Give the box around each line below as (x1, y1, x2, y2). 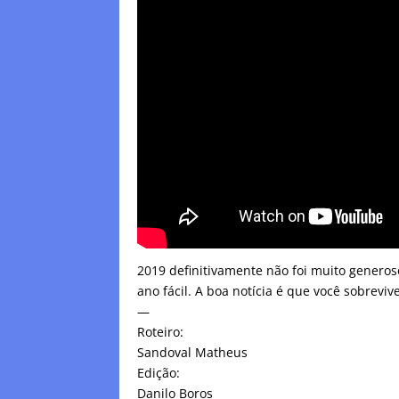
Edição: (137, 364, 181, 382)
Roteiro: (137, 323, 184, 341)
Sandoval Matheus (137, 344, 248, 362)
